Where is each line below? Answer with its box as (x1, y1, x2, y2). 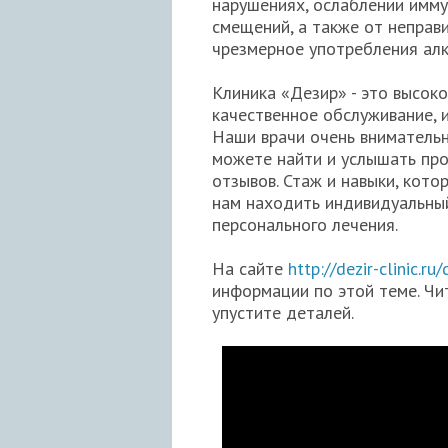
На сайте (212, 257, 288, 281)
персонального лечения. (212, 213, 402, 237)
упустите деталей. (212, 301, 358, 325)
